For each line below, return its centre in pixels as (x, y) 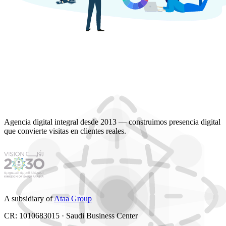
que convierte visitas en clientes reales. (65, 131)
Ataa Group (73, 199)
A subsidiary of (29, 199)
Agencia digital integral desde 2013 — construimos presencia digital (112, 122)
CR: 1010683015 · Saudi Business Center (71, 216)
